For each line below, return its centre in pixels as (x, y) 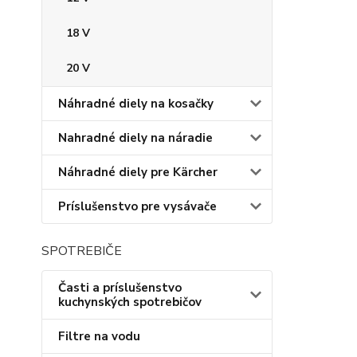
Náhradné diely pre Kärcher (138, 172)
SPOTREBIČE (82, 251)
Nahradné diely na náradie (135, 138)
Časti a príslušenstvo (120, 288)
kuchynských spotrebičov (130, 302)
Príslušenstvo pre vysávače (137, 206)
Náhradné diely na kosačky (136, 104)
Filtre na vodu (99, 336)
